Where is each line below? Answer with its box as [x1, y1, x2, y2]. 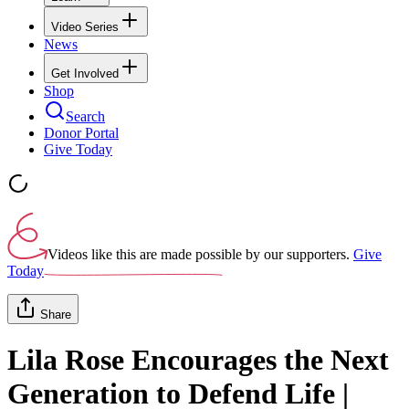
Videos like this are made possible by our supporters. [47, 246, 350, 262]
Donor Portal [44, 124, 119, 141]
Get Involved [51, 66, 119, 80]
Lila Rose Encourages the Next [7, 343, 389, 377]
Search [66, 108, 105, 124]
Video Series [51, 19, 119, 34]
